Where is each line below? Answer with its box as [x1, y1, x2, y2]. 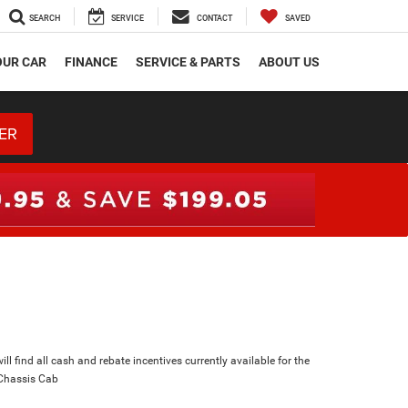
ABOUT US [259, 55, 320, 70]
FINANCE [65, 55, 117, 70]
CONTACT [197, 14, 232, 24]
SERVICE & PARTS [136, 55, 240, 70]
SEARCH [29, 14, 60, 24]
